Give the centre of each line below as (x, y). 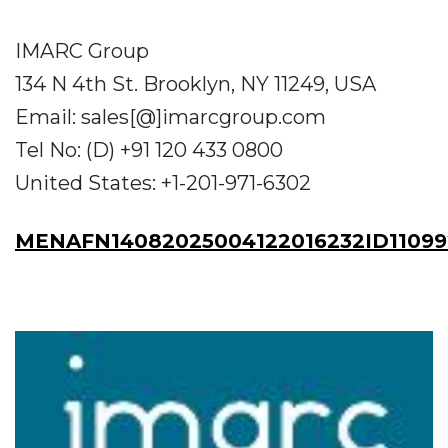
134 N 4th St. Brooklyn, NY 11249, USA (195, 84)
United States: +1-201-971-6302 (163, 183)
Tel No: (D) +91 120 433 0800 (149, 150)
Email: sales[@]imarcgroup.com (170, 117)
